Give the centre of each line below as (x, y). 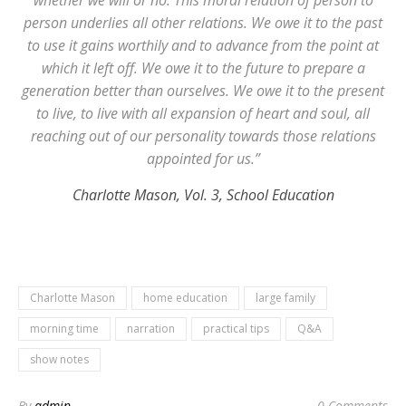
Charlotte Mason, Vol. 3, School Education (203, 195)
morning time (64, 329)
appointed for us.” (203, 159)
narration (151, 329)
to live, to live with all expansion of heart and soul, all (203, 113)
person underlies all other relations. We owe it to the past (203, 23)
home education (185, 298)
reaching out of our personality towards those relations (203, 136)
